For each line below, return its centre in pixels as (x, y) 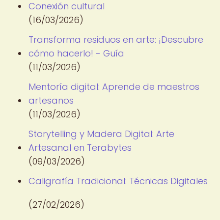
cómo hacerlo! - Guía (76, 53)
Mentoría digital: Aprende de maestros (114, 87)
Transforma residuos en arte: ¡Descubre (116, 40)
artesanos (51, 100)
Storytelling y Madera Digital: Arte (101, 134)
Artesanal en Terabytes (80, 148)
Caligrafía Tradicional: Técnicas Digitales (118, 181)
